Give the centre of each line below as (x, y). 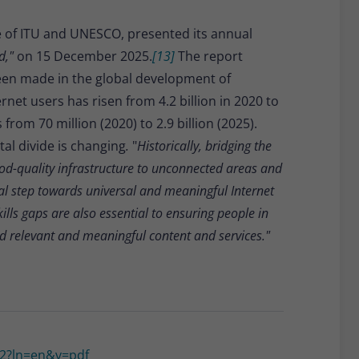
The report (209, 56)
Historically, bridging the (204, 146)
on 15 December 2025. (85, 56)
